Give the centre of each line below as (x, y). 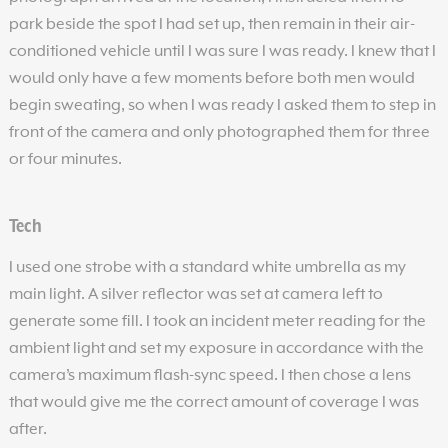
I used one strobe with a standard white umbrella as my (207, 267)
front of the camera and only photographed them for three (219, 132)
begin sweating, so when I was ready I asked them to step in (222, 105)
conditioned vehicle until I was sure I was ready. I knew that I (222, 51)
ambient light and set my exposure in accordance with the (216, 348)
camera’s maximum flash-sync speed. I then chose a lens (209, 375)
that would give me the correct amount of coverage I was (213, 402)
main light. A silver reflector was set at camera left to (195, 294)
